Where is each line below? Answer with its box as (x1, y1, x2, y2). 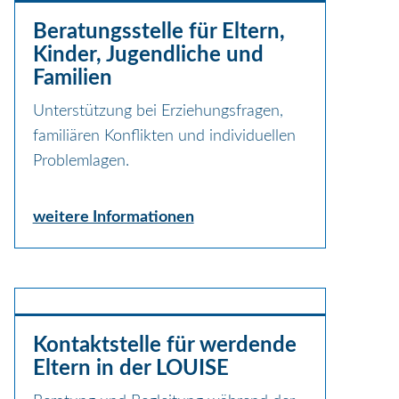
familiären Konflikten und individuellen (32, 127, 296, 144)
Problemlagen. (32, 152, 129, 169)
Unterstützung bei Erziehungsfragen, (32, 102, 283, 119)
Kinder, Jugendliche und (32, 44, 264, 66)
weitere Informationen (32, 208, 194, 225)
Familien (32, 67, 112, 89)
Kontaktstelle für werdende (32, 334, 297, 356)
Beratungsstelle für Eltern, (32, 20, 285, 43)
